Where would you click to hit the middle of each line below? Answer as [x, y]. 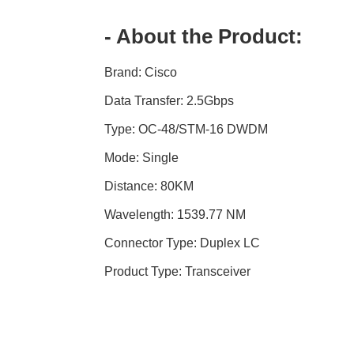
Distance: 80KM [149, 186]
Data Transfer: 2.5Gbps [169, 101]
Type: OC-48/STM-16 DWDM [186, 130]
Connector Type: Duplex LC [183, 243]
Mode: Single [142, 158]
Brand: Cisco [141, 73]
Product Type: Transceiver [178, 272]
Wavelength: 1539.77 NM [175, 215]
